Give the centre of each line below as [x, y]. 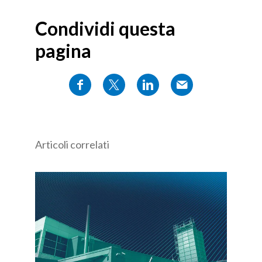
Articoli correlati [72, 144]
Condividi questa [105, 28]
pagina [63, 50]
